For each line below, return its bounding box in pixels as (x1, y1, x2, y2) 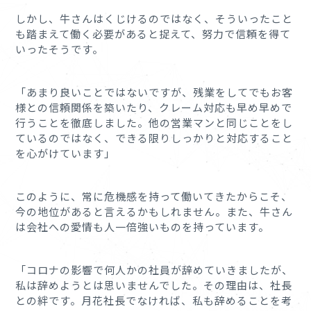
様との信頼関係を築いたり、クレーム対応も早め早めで (15, 99, 293, 115)
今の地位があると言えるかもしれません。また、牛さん (15, 203, 294, 219)
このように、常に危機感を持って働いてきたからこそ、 (15, 188, 293, 203)
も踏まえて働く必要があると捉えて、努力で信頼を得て (15, 26, 292, 41)
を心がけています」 (15, 145, 116, 160)
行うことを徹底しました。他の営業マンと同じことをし (15, 115, 294, 130)
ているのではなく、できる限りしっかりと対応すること (15, 130, 294, 145)
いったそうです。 (15, 41, 104, 56)
